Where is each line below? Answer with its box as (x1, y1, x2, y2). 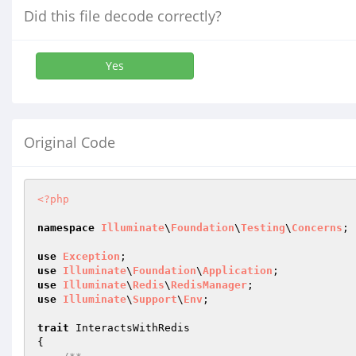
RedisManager (171, 279, 247, 291)
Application (203, 265, 273, 277)
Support (133, 293, 177, 305)
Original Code (24, 133, 115, 152)
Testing (241, 222, 285, 234)
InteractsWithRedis (69, 322, 190, 334)
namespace (37, 222, 95, 234)
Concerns (292, 222, 342, 234)
